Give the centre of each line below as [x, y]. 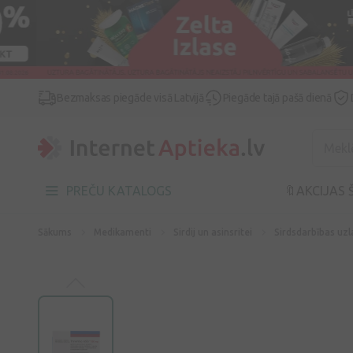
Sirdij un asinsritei [213, 232]
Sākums [55, 232]
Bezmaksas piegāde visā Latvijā [130, 98]
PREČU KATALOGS [119, 191]
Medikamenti [123, 232]
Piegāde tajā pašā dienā [277, 98]
